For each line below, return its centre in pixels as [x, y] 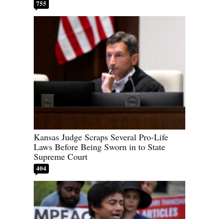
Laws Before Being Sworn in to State [99, 147]
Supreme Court [61, 157]
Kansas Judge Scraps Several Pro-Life [101, 137]
